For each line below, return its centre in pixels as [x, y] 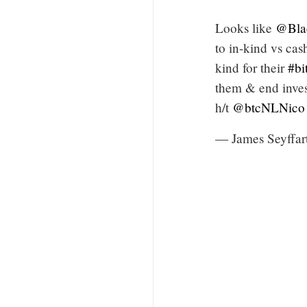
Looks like [245, 27]
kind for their [251, 67]
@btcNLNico [269, 107]
